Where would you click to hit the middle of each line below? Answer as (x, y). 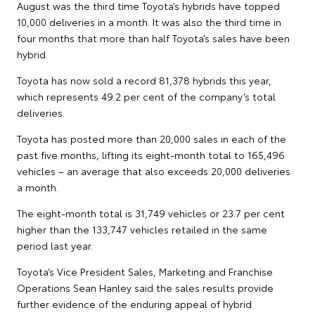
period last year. (55, 245)
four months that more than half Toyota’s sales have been (153, 38)
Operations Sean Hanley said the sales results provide (145, 287)
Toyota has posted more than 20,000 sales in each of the (152, 138)
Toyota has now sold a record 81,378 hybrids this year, (144, 80)
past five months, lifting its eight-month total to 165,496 (151, 154)
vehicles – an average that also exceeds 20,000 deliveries (154, 171)
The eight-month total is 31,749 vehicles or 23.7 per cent (151, 213)
